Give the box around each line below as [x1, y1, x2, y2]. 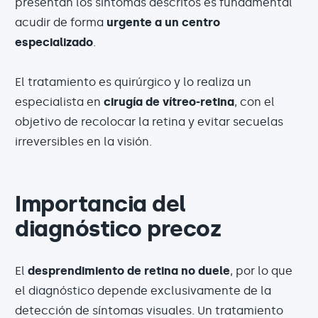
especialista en [15, 94, 104, 109]
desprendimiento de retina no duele [28, 263, 230, 278]
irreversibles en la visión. [15, 134, 152, 148]
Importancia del [15, 190, 186, 217]
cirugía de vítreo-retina [104, 94, 234, 109]
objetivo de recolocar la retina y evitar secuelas [15, 114, 283, 128]
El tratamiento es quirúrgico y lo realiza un [15, 75, 251, 89]
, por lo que [230, 263, 292, 278]
